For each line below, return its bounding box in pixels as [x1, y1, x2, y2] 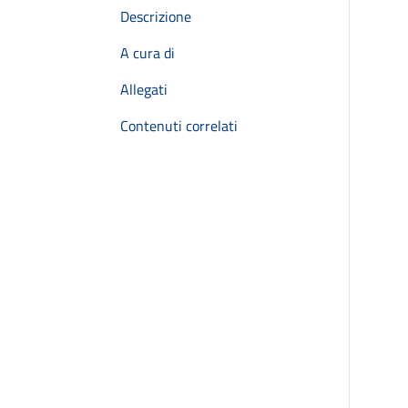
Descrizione [120, 5, 191, 27]
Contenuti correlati [120, 115, 238, 137]
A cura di [120, 42, 175, 64]
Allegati [120, 78, 168, 100]
